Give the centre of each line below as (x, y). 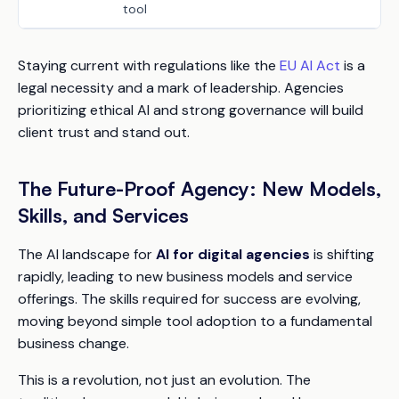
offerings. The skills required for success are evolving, (189, 299)
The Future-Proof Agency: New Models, (199, 188)
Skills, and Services (103, 215)
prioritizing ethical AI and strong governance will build (191, 110)
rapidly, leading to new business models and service (185, 277)
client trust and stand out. (104, 132)
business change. (73, 343)
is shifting (342, 254)
